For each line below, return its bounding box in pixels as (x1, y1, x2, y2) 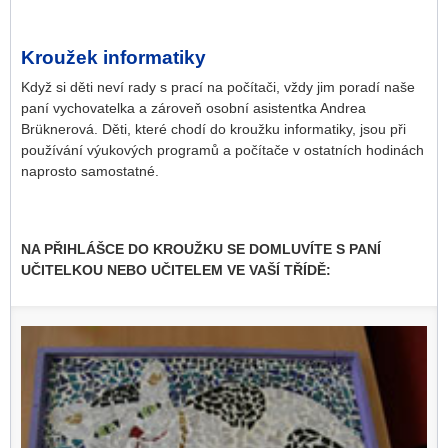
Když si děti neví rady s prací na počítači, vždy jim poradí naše (21, 78, 415, 95)
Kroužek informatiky (21, 45, 206, 68)
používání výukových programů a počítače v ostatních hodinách (21, 141, 424, 158)
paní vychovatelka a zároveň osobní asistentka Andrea (21, 99, 366, 116)
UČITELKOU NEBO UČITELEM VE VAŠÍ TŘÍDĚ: (21, 262, 331, 279)
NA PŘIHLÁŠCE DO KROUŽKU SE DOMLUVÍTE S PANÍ (21, 241, 381, 258)
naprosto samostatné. (21, 162, 159, 179)
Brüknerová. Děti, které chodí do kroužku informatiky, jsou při (21, 120, 406, 137)
